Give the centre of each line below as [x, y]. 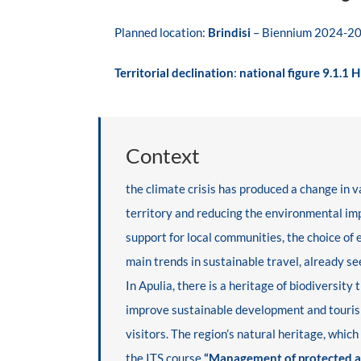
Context [162, 156]
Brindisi [229, 32]
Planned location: [160, 32]
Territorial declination [174, 73]
